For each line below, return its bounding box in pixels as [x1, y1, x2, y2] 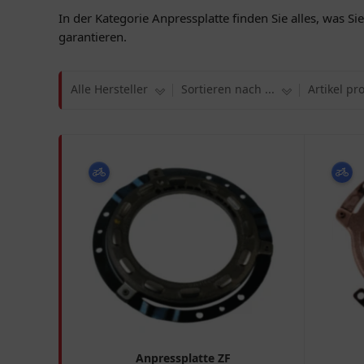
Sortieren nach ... [181, 81, 275, 97]
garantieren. [58, 28, 127, 45]
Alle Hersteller [71, 81, 148, 97]
